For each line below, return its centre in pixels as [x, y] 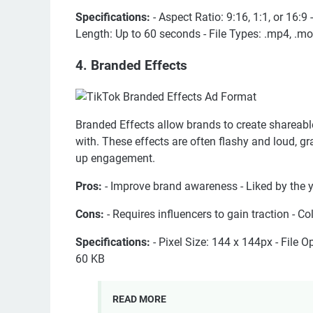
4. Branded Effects [131, 65]
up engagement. [115, 158]
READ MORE [139, 299]
